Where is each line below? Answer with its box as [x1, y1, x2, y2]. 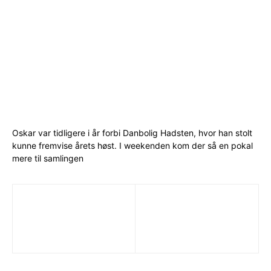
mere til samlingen [12, 153, 83, 164]
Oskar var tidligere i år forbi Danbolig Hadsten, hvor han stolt [12, 128, 252, 139]
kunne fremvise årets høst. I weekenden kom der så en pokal [12, 140, 253, 151]
